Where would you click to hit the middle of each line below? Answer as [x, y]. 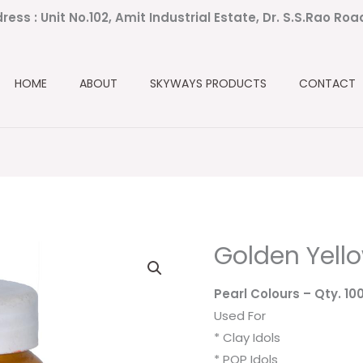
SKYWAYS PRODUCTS [208, 83]
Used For [240, 316]
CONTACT [327, 83]
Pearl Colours [258, 294]
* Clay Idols [247, 338]
